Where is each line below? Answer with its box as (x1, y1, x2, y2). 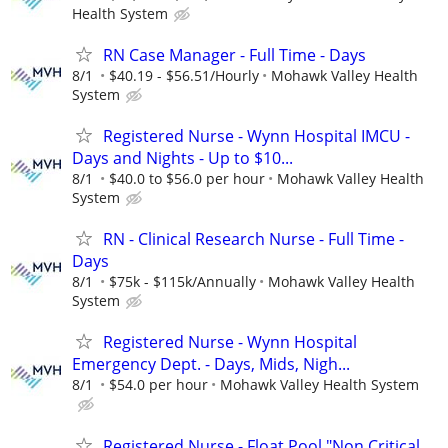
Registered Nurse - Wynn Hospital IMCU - (103, 124, 410, 147)
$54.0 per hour (109, 375, 208, 395)
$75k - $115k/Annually (109, 272, 256, 292)
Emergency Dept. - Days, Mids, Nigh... (72, 353, 350, 376)
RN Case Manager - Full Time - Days (103, 43, 366, 66)
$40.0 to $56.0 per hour (109, 168, 265, 188)
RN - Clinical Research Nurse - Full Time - (103, 228, 404, 251)
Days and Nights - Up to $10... (72, 146, 293, 169)
